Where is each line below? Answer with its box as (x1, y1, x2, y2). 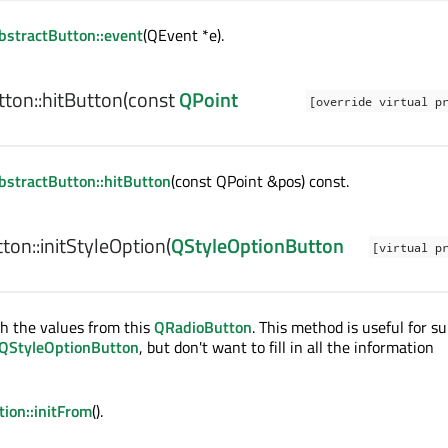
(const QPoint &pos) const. (171, 169, 349, 193)
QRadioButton (154, 315, 252, 339)
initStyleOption (40, 230, 166, 261)
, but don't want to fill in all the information (139, 335, 434, 359)
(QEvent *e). (143, 23, 224, 47)
